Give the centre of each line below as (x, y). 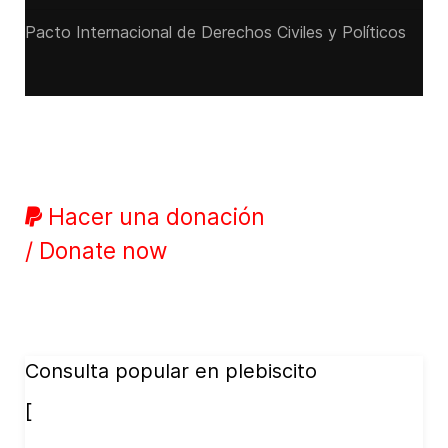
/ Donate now (96, 250)
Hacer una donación (153, 216)
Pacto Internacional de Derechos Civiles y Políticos (215, 32)
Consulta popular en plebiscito (171, 371)
